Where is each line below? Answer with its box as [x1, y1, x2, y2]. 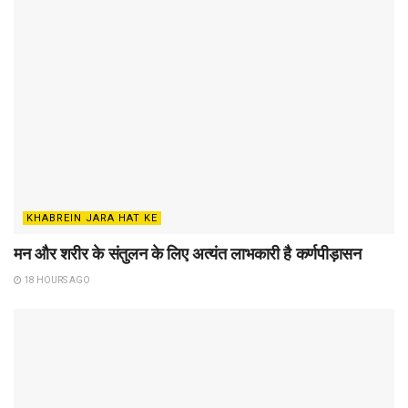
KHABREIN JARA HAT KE [26, 211, 158, 224]
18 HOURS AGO [22, 274, 90, 285]
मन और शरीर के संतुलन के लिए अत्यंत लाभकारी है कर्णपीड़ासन [14, 243, 362, 264]
